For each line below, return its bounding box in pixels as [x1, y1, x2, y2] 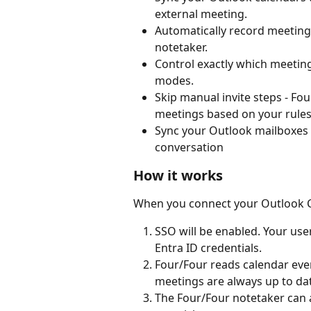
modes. [155, 72, 194, 88]
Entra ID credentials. [155, 240, 262, 256]
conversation [155, 139, 224, 155]
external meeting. [155, 6, 247, 22]
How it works [133, 165, 223, 185]
